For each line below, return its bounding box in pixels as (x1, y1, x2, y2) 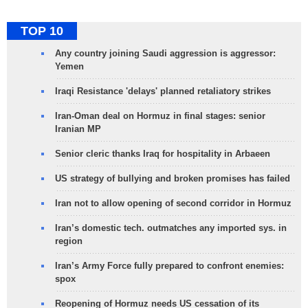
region (55, 236, 82, 247)
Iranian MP (55, 124, 101, 135)
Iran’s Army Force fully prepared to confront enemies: (55, 261, 284, 272)
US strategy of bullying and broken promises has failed (55, 173, 290, 184)
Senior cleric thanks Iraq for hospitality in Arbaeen (55, 148, 270, 159)
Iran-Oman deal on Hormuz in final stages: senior (55, 111, 265, 122)
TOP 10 (21, 24, 63, 38)
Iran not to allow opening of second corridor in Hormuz (55, 198, 291, 209)
